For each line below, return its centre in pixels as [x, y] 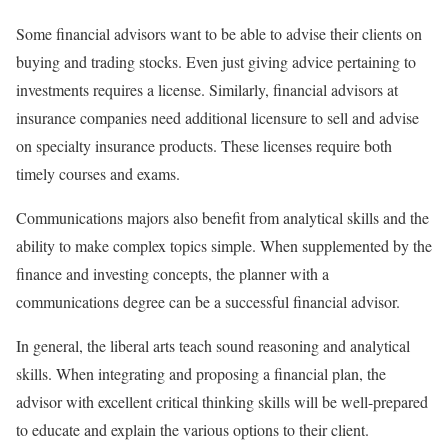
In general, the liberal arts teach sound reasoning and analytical [213, 346]
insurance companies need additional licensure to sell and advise [217, 118]
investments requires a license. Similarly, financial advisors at [207, 90]
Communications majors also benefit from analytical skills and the [222, 218]
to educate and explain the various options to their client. [192, 430]
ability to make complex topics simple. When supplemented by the [224, 246]
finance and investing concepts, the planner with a [172, 274]
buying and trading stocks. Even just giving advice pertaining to [216, 62]
